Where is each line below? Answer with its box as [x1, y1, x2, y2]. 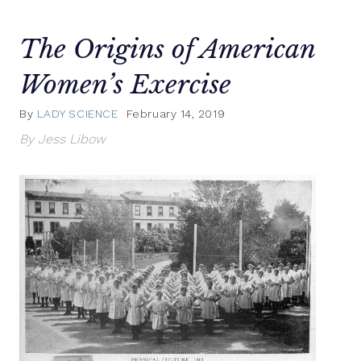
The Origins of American [19, 32, 315, 65]
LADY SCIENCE [36, 107, 118, 121]
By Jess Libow [19, 131, 106, 147]
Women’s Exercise [19, 68, 231, 101]
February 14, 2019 [126, 107, 226, 121]
